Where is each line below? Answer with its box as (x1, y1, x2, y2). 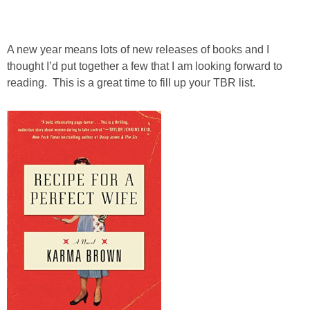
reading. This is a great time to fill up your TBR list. (7, 76, 255, 89)
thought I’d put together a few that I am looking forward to (7, 60, 282, 72)
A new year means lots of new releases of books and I (7, 43, 269, 55)
